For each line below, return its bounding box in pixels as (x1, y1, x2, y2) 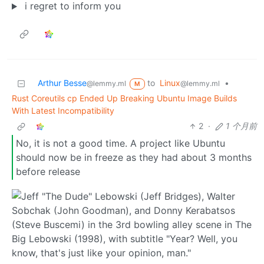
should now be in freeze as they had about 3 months (16, 151, 252, 163)
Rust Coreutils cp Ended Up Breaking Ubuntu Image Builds (12, 93, 237, 104)
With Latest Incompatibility (12, 105, 114, 116)
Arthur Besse (38, 78, 87, 88)
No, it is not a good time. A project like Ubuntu (16, 137, 225, 149)
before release (16, 165, 80, 177)
